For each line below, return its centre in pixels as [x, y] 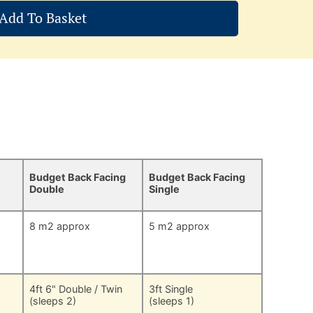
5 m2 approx [179, 226]
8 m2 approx [59, 226]
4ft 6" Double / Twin [75, 289]
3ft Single [170, 289]
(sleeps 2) [52, 301]
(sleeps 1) [171, 301]
